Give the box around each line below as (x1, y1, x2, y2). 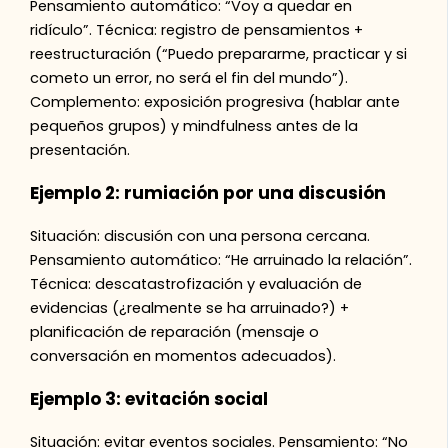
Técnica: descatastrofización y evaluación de (30, 273, 363, 294)
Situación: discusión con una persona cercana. (30, 225, 371, 246)
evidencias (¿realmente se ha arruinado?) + (30, 297, 350, 318)
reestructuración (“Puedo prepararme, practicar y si (30, 43, 408, 64)
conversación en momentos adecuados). (30, 345, 337, 366)
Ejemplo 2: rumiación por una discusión (30, 180, 387, 205)
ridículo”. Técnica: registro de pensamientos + (30, 19, 364, 40)
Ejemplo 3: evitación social (30, 386, 269, 411)
